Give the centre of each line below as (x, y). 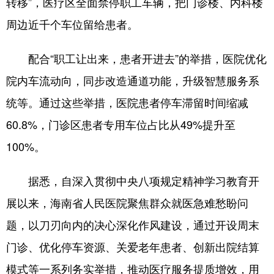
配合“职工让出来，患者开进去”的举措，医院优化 (136, 58)
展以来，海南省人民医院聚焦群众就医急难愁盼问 (127, 202)
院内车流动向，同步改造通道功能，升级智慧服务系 (133, 80)
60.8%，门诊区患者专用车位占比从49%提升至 (121, 124)
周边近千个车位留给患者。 (72, 24)
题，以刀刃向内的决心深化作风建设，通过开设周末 (133, 224)
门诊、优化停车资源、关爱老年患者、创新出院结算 (133, 246)
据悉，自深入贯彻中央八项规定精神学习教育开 (133, 180)
